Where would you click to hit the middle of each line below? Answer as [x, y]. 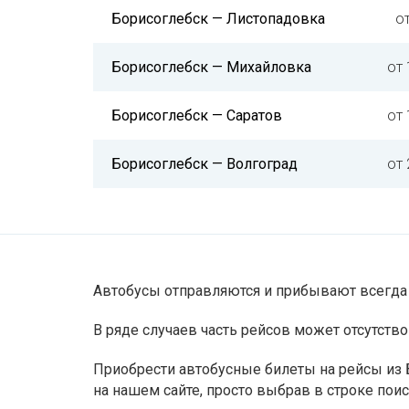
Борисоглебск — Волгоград [204, 164]
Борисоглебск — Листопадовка [218, 19]
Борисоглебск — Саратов [197, 115]
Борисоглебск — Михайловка [211, 67]
